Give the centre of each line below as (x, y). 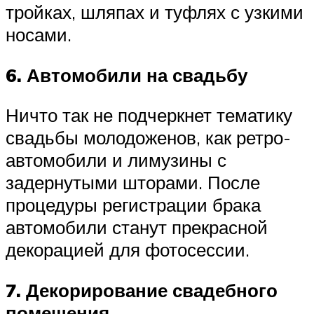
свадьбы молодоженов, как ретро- (148, 138)
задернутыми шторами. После (133, 183)
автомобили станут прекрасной (137, 227)
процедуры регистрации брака (133, 205)
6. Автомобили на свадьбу (127, 75)
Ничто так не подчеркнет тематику (149, 115)
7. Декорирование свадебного (142, 290)
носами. (39, 35)
